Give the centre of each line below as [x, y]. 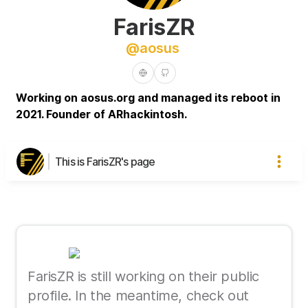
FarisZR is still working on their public [144, 276]
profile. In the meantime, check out [139, 295]
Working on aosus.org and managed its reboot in [148, 97]
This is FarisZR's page [105, 161]
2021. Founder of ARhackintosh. [101, 114]
